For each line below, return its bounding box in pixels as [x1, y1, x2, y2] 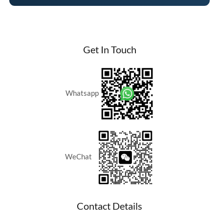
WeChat [65, 152, 96, 161]
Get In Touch [83, 44, 136, 56]
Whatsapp [65, 88, 100, 97]
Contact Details [77, 199, 142, 212]
